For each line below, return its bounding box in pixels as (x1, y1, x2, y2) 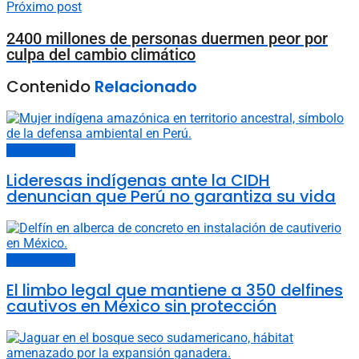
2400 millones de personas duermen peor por (6, 28, 328, 48)
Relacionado (95, 75, 197, 98)
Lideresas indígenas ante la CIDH (6, 168, 270, 192)
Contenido (6, 75, 95, 98)
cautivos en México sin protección (6, 294, 276, 317)
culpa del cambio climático (6, 44, 196, 64)
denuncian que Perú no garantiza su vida (6, 184, 336, 208)
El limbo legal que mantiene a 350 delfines (6, 278, 343, 301)
